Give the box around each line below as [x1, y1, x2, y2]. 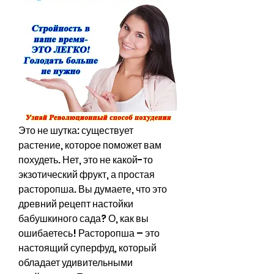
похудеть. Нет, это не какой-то [18, 152, 153, 167]
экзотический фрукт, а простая [18, 167, 155, 182]
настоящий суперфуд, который [18, 240, 157, 255]
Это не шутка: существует [18, 123, 133, 138]
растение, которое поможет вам [18, 138, 161, 152]
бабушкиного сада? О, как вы [18, 211, 149, 226]
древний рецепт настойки [18, 196, 133, 211]
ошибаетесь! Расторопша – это [18, 226, 160, 240]
